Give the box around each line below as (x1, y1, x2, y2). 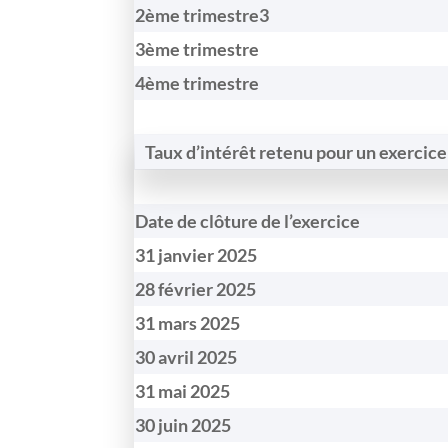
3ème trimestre (135, 37, 260, 60)
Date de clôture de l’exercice (135, 209, 361, 232)
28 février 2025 (135, 277, 257, 300)
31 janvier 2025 (135, 243, 258, 266)
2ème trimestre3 (135, 3, 270, 26)
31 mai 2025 (135, 379, 231, 402)
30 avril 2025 (135, 345, 238, 368)
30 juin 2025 (135, 413, 232, 436)
